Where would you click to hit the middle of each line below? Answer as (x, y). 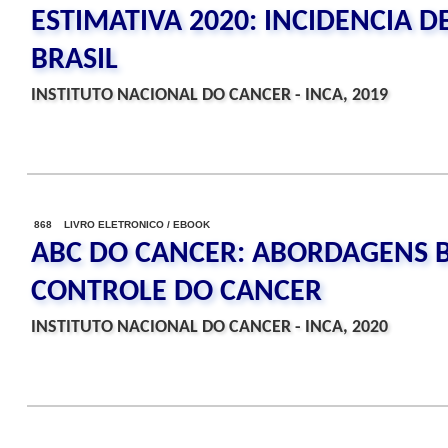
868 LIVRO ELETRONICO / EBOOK (122, 224)
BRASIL (74, 60)
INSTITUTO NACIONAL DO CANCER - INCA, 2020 (209, 327)
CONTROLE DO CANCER (176, 292)
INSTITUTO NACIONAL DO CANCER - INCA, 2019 (209, 95)
